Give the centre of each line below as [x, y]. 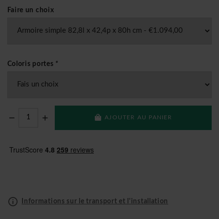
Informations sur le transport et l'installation [95, 201]
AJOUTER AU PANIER [139, 118]
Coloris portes [31, 64]
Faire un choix [31, 10]
